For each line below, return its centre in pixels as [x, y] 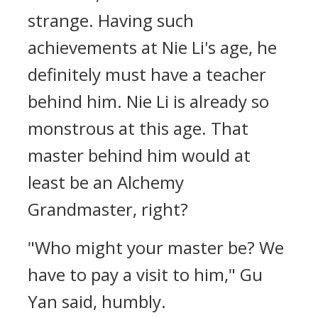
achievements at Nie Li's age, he [152, 47]
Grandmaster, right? [108, 209]
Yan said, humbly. [97, 301]
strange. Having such [111, 20]
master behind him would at [139, 155]
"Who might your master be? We [156, 247]
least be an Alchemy [106, 182]
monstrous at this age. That [138, 128]
